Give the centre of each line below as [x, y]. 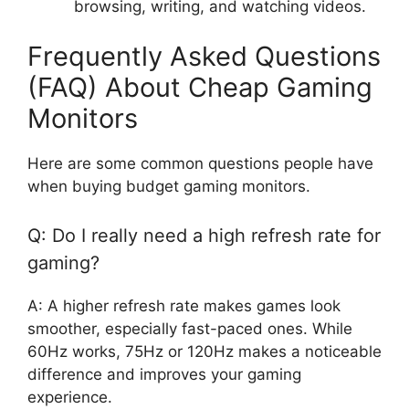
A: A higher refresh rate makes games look [184, 305]
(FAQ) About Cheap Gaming [200, 88]
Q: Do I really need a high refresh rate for [204, 235]
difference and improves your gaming [164, 374]
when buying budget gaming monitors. [169, 187]
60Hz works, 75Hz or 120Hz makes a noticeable [204, 351]
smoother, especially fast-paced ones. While [190, 328]
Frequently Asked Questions [204, 57]
